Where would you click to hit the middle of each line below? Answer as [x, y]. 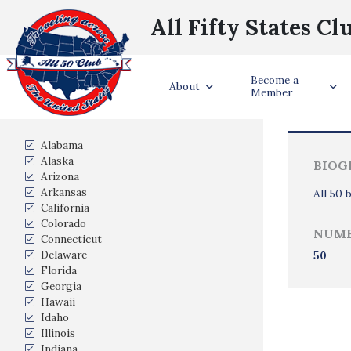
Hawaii [58, 302]
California [65, 208]
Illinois [58, 333]
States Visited [132, 114]
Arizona [60, 176]
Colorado [63, 223]
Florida [59, 270]
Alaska [57, 161]
